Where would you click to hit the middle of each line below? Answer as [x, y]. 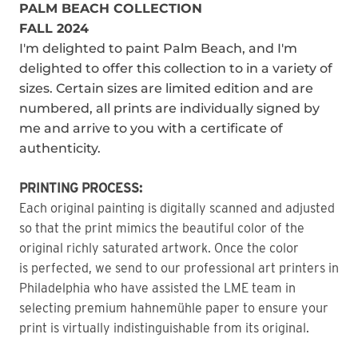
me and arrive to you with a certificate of [151, 129]
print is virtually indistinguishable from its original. [164, 328]
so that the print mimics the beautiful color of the [162, 229]
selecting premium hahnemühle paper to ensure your [174, 308]
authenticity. [62, 149]
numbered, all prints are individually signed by [169, 109]
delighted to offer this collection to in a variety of [176, 69]
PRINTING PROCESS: [81, 189]
